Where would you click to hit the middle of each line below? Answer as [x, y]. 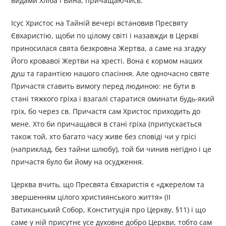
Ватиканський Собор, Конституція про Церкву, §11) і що [109, 210]
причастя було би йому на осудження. [78, 162]
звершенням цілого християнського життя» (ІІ [91, 197]
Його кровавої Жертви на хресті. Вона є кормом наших [107, 61]
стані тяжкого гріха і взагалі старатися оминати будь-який [113, 99]
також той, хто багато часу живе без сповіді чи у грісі [104, 137]
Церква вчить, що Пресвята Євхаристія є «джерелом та [108, 185]
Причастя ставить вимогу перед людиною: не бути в [103, 86]
